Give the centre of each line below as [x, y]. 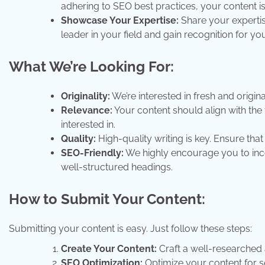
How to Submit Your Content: [107, 199]
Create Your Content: [109, 249]
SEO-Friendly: [92, 153]
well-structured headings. [117, 167]
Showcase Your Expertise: [120, 21]
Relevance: [87, 111]
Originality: [85, 96]
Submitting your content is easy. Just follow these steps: [130, 229]
